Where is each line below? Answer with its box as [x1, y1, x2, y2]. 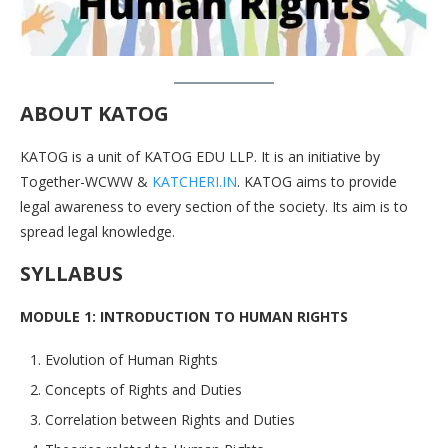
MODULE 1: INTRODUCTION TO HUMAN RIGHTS [20, 307, 348, 327]
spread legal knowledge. [20, 222, 175, 242]
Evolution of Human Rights [45, 350, 218, 370]
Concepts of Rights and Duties [45, 380, 242, 400]
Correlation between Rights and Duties [45, 410, 295, 430]
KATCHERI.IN [152, 172, 237, 192]
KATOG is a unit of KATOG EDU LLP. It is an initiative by [20, 147, 380, 167]
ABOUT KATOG [20, 100, 169, 128]
